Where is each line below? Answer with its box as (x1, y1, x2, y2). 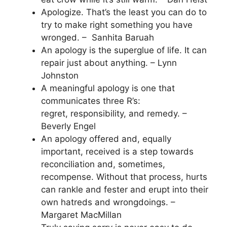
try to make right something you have (41, 20, 193, 30)
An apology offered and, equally (41, 134, 171, 144)
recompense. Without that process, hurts (41, 172, 207, 182)
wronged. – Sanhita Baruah (41, 32, 154, 43)
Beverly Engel (41, 121, 96, 131)
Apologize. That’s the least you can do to (41, 7, 207, 17)
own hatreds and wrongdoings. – (41, 197, 175, 207)
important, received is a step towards (41, 146, 194, 157)
